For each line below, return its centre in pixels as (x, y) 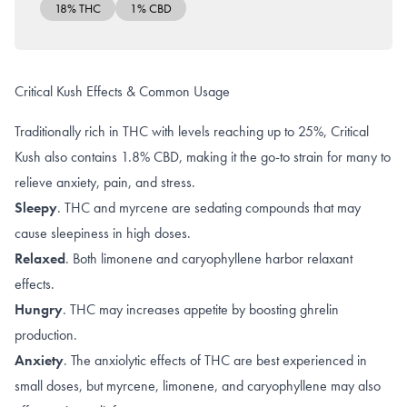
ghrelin (319, 309)
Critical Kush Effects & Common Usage (122, 91)
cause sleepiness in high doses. (104, 233)
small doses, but (60, 385)
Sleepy (36, 207)
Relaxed (40, 258)
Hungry (39, 309)
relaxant (330, 258)
